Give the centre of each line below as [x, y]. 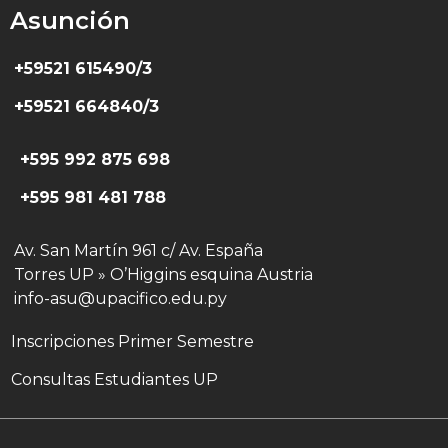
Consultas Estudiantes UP [114, 380]
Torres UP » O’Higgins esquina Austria [163, 274]
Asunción [70, 20]
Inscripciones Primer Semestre [132, 341]
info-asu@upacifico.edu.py [120, 298]
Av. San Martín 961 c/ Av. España [138, 250]
